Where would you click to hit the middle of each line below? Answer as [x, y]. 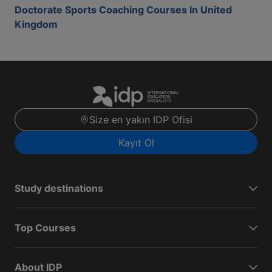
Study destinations [59, 189]
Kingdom [36, 24]
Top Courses [45, 228]
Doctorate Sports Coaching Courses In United [123, 10]
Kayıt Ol [136, 143]
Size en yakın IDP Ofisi [141, 120]
